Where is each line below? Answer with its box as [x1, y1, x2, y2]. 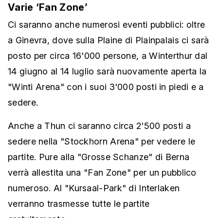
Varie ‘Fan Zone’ [8, 1, 88, 14]
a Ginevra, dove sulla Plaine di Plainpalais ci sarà [8, 35, 209, 46]
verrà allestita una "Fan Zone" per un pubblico [8, 167, 197, 178]
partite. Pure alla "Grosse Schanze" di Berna [8, 152, 190, 163]
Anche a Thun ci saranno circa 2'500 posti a [8, 121, 191, 131]
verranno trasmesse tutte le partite [8, 199, 150, 209]
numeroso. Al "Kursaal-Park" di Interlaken [8, 183, 180, 194]
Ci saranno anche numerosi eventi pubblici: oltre [8, 19, 205, 30]
